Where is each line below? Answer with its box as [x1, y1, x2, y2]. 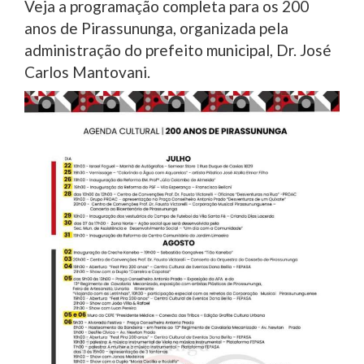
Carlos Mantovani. [24, 62, 150, 81]
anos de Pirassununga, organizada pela [24, 18, 288, 37]
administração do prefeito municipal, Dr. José [24, 40, 331, 59]
